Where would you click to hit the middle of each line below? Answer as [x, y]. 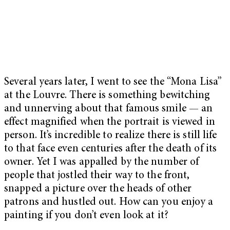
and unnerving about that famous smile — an [109, 109]
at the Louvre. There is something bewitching [107, 96]
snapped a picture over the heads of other [98, 189]
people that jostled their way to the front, [97, 176]
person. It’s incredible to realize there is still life [111, 136]
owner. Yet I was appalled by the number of [102, 163]
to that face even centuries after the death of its [111, 149]
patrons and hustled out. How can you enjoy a [109, 203]
